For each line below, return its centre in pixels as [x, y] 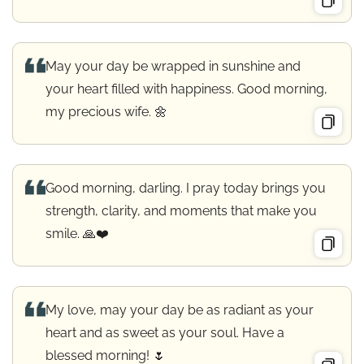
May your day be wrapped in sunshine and [173, 67]
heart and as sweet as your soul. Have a [165, 333]
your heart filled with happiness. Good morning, [186, 89]
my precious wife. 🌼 [106, 112]
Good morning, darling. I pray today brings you [186, 188]
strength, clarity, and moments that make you [181, 211]
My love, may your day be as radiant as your [180, 310]
